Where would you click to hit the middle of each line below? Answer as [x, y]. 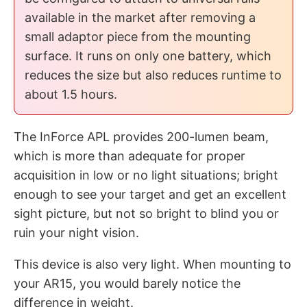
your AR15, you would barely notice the [127, 283]
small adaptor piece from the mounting [138, 37]
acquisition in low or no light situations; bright [146, 175]
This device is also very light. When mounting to [152, 264]
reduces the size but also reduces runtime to [153, 75]
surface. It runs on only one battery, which [148, 56]
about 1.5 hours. [71, 94]
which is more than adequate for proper [130, 156]
